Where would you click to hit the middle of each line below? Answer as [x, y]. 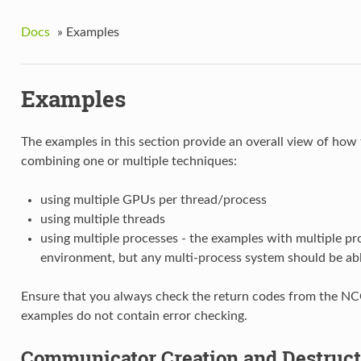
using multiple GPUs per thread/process [153, 200]
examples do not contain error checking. [134, 316]
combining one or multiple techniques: [129, 162]
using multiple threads [102, 220]
